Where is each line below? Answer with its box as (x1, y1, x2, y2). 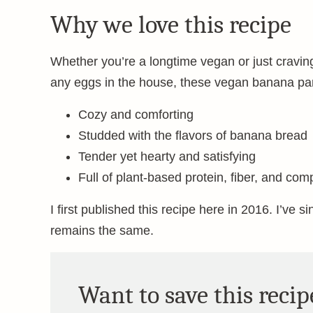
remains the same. (50, 224, 154, 238)
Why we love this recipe (50, 10, 291, 39)
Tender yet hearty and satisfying (78, 150, 256, 163)
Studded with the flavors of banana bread (78, 129, 307, 143)
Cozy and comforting (78, 108, 194, 122)
